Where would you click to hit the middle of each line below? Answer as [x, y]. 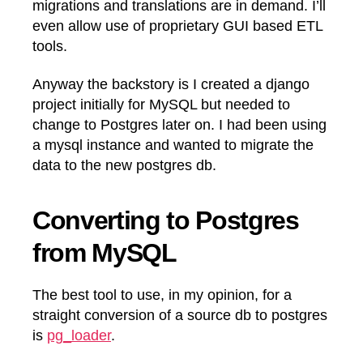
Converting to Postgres [166, 220]
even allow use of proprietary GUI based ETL [177, 26]
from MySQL [105, 253]
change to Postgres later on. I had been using [179, 125]
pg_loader [79, 335]
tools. [50, 46]
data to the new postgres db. [124, 165]
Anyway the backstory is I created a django [171, 84]
